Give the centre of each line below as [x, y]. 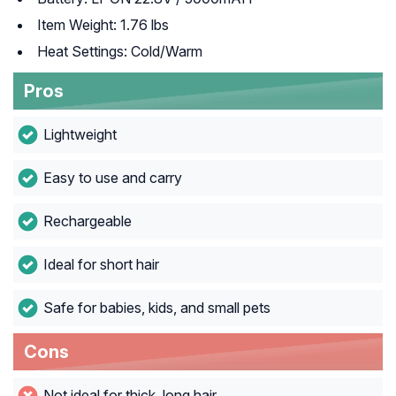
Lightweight [80, 135]
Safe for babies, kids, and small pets [156, 308]
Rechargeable [87, 221]
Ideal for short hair [101, 265]
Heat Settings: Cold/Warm [120, 52]
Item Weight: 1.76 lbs [103, 25]
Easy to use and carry [112, 178]
